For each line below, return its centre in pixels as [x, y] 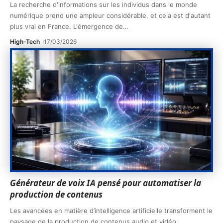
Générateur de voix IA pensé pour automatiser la [106, 183]
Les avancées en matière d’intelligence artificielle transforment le [111, 210]
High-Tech [25, 42]
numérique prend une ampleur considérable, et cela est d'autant [110, 16]
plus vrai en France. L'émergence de [66, 27]
